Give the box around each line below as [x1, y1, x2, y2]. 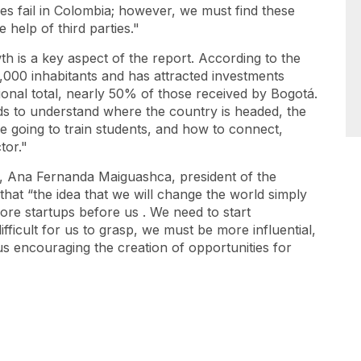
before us [75, 204, 143, 220]
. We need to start [143, 204, 251, 220]
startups [25, 204, 75, 220]
